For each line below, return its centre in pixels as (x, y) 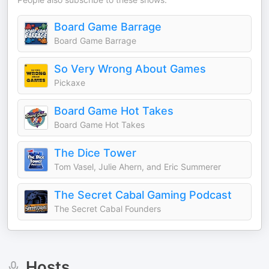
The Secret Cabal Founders (107, 209)
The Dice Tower (95, 153)
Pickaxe (70, 83)
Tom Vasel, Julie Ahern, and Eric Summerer (138, 167)
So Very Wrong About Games (130, 69)
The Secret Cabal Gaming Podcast (143, 195)
